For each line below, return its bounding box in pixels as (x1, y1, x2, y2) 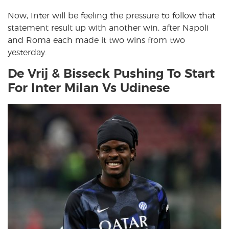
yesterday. (8, 48, 47, 57)
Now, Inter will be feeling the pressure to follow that (8, 11, 215, 20)
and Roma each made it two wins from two (8, 36, 185, 44)
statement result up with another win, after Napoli (8, 24, 209, 32)
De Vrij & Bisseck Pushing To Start (8, 67, 215, 80)
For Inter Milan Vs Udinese (8, 82, 170, 95)
